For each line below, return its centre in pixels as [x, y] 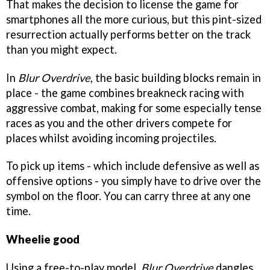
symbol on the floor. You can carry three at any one [128, 196]
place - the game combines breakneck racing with [125, 93]
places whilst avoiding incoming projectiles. [111, 138]
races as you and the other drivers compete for [119, 123]
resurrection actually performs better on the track [128, 34]
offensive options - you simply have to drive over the [133, 181]
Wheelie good [43, 240]
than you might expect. [61, 49]
